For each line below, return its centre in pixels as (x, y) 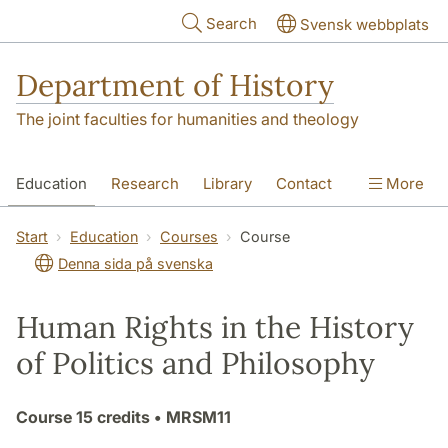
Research (145, 184)
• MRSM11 (190, 417)
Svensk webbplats (364, 24)
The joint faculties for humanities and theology (187, 119)
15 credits (113, 417)
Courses (189, 237)
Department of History (175, 85)
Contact (304, 184)
